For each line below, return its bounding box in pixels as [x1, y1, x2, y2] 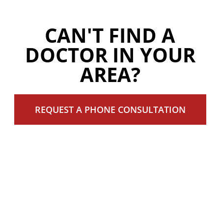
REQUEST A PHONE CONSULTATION [34, 103, 186, 115]
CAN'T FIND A [45, 21, 175, 49]
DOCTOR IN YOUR [25, 41, 195, 68]
